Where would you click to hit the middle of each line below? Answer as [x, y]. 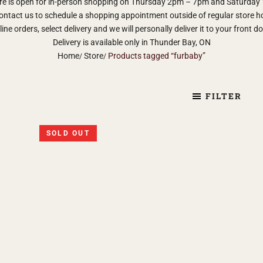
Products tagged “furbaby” [157, 56]
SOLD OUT [68, 133]
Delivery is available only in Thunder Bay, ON [131, 42]
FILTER [224, 96]
